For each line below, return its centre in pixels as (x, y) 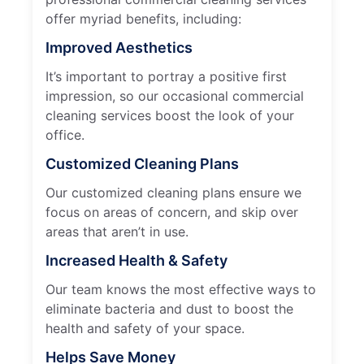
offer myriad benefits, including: (143, 18)
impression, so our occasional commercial (175, 95)
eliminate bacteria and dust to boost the (169, 308)
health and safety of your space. (145, 328)
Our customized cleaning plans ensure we (173, 192)
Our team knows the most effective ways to (181, 289)
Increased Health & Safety (136, 260)
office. (65, 134)
